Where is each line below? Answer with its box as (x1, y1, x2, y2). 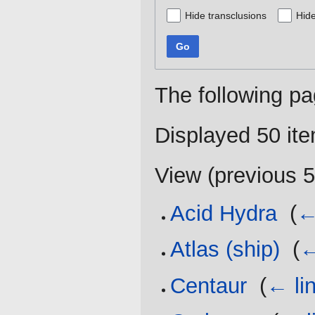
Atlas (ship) (170, 237, 281, 262)
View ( (155, 162, 214, 188)
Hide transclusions (185, 9, 266, 21)
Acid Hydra (170, 201, 278, 226)
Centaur (170, 273, 247, 298)
